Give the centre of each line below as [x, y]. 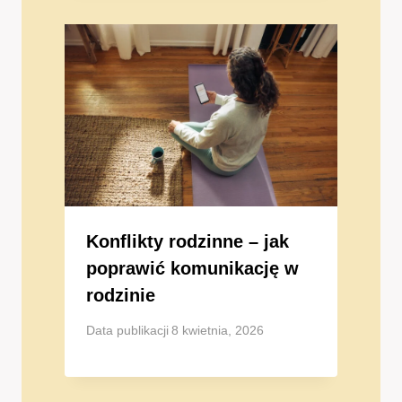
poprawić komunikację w [192, 268]
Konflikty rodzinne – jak [188, 241]
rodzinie [121, 295]
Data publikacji [127, 330]
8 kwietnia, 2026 [218, 330]
